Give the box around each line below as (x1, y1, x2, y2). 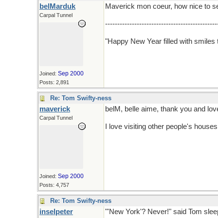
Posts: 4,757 (39, 182, 69, 188)
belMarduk (39, 2, 75, 10)
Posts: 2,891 (39, 79, 69, 85)
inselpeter (39, 208, 73, 216)
